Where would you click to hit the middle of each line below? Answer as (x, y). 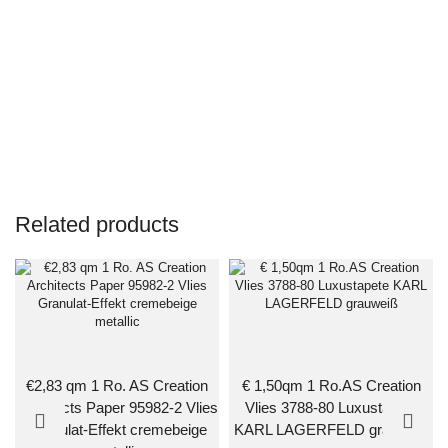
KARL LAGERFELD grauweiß (331, 430)
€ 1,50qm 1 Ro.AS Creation (331, 386)
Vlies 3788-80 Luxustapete (331, 408)
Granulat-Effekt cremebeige (117, 430)
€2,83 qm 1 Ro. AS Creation (117, 386)
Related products (97, 224)
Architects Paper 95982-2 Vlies (117, 408)
